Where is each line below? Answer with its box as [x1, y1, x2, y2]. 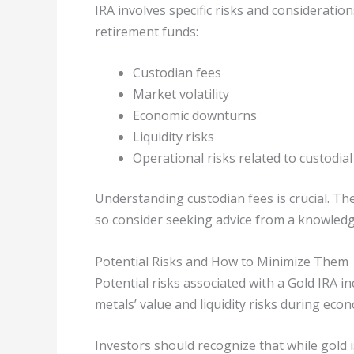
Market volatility [133, 85, 229, 104]
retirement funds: [95, 22, 198, 40]
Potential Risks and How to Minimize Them [95, 252, 348, 270]
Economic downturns [133, 107, 257, 125]
